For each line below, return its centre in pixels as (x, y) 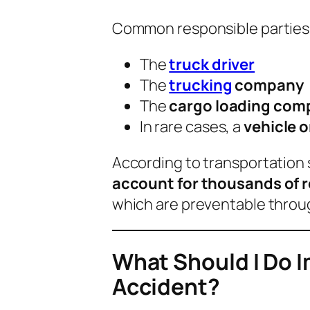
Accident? (166, 287)
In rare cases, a (192, 126)
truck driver (212, 64)
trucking (201, 85)
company (268, 85)
